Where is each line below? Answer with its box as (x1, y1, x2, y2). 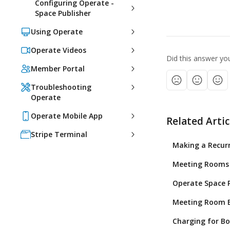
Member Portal (31, 64, 85, 73)
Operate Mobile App (31, 111, 103, 121)
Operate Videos (31, 45, 86, 55)
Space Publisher (35, 8, 91, 18)
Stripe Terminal (31, 129, 87, 139)
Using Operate (31, 27, 83, 36)
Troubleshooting (31, 82, 91, 92)
